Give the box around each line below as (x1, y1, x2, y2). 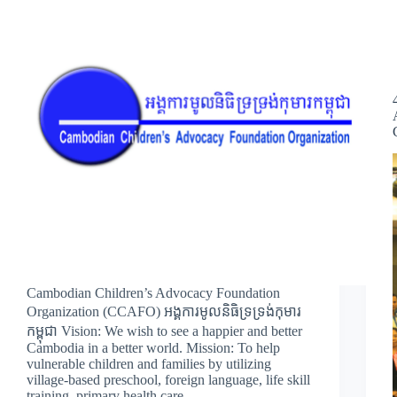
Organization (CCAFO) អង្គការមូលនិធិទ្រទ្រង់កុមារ (27, 303, 301, 319)
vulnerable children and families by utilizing (27, 355, 271, 371)
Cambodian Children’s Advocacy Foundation (27, 284, 280, 300)
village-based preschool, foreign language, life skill (27, 371, 310, 387)
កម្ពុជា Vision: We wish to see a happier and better (27, 323, 302, 339)
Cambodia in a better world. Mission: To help (27, 339, 280, 355)
